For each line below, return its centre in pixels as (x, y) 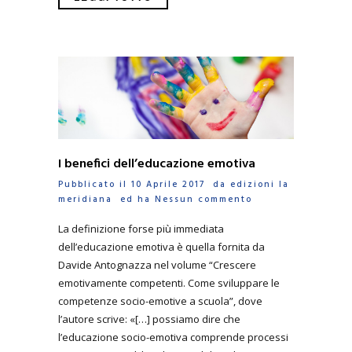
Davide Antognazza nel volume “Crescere (157, 265)
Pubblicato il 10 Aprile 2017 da (144, 184)
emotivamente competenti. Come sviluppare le (169, 283)
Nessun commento (203, 199)
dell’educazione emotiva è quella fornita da (161, 247)
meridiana (85, 199)
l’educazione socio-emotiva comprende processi (173, 337)
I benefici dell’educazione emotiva (157, 164)
